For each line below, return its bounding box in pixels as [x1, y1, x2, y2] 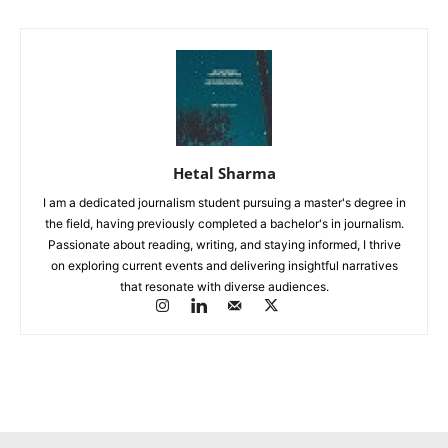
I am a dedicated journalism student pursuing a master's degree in [42, 194, 406, 210]
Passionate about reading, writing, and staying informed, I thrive [47, 236, 401, 252]
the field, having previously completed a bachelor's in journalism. [44, 215, 404, 231]
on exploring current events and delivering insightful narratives [50, 257, 398, 273]
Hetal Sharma [172, 162, 276, 183]
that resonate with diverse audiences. [119, 278, 329, 294]
